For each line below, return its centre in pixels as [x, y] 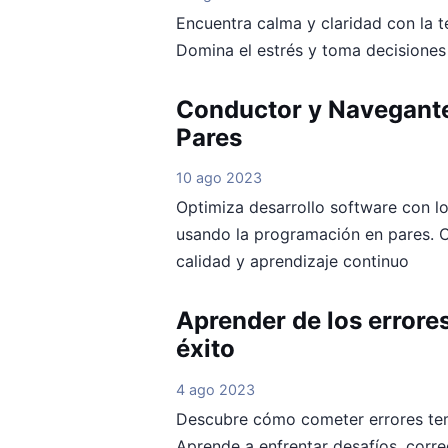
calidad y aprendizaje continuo [292, 261]
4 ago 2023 [215, 389]
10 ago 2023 [219, 178]
